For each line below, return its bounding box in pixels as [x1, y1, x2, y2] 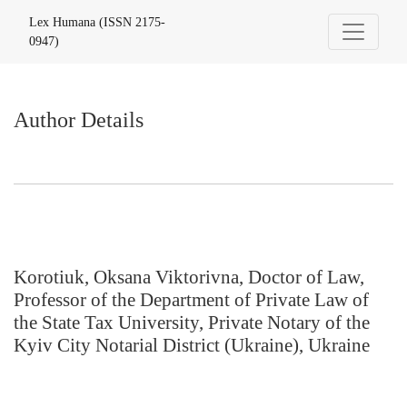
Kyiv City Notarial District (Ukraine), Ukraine [14, 334, 370, 356]
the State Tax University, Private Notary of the [14, 312, 370, 333]
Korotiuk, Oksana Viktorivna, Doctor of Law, [14, 266, 364, 288]
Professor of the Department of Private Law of [14, 289, 369, 311]
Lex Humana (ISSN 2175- [29, 15, 165, 29]
